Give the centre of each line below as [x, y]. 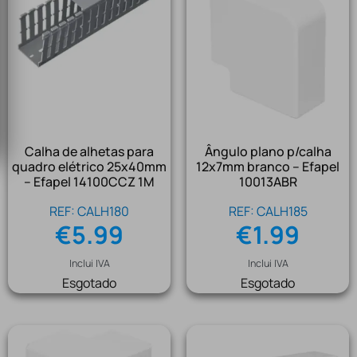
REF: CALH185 [268, 212]
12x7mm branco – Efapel [268, 167]
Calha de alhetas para [89, 152]
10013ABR [268, 182]
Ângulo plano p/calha [268, 152]
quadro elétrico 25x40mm [89, 167]
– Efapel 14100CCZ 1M [89, 182]
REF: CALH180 [89, 212]
